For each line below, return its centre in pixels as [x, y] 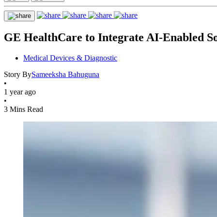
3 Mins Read [23, 109]
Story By [18, 74]
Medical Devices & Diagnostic [70, 58]
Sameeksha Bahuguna [65, 74]
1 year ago [20, 92]
